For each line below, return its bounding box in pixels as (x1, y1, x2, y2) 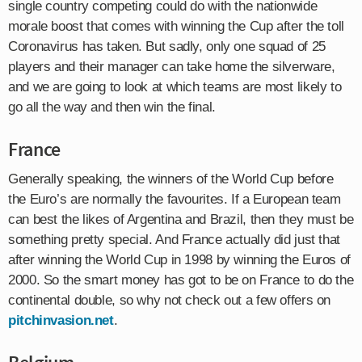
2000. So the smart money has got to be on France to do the (8, 271, 354, 288)
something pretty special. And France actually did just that (8, 231, 340, 247)
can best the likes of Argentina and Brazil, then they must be (8, 211, 354, 227)
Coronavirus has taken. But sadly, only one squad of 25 (8, 38, 326, 54)
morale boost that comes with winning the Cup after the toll (8, 18, 344, 34)
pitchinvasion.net (8, 312, 114, 328)
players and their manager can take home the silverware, (8, 58, 335, 74)
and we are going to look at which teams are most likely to (8, 78, 342, 95)
